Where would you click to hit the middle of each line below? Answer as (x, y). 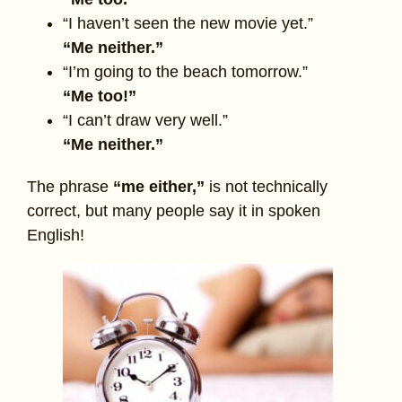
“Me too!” (100, 96)
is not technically (266, 187)
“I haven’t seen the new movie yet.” (188, 24)
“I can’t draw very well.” (145, 121)
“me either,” (159, 187)
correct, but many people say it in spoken (174, 211)
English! (56, 236)
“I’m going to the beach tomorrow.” (185, 72)
